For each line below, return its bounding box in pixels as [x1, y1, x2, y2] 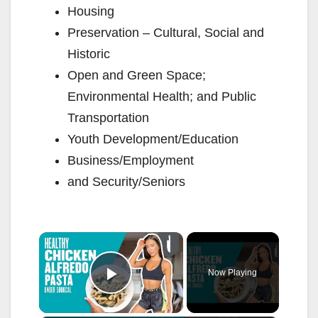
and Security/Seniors [67, 174, 185, 189]
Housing [67, 4, 114, 18]
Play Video [111, 281, 218, 305]
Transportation [67, 110, 149, 125]
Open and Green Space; [67, 67, 206, 82]
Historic [67, 46, 110, 61]
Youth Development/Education [67, 131, 238, 146]
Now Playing [208, 267, 258, 278]
